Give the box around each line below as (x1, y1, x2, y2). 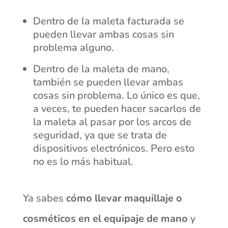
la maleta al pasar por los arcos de (33, 115, 191, 129)
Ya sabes (22, 191, 66, 205)
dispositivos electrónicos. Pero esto (33, 141, 194, 155)
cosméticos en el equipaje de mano (22, 211, 188, 225)
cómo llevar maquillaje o (66, 191, 182, 205)
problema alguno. (33, 40, 114, 54)
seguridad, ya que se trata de (33, 128, 167, 142)
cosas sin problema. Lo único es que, (33, 88, 200, 102)
